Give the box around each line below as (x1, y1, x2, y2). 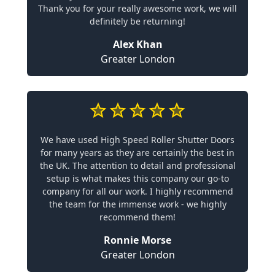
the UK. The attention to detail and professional (39, 160, 236, 171)
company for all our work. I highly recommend (42, 185, 233, 197)
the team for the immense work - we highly (48, 198, 227, 210)
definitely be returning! (90, 15, 185, 27)
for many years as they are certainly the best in (41, 147, 234, 158)
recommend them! (99, 211, 176, 223)
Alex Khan (112, 37, 163, 51)
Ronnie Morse (104, 233, 171, 247)
